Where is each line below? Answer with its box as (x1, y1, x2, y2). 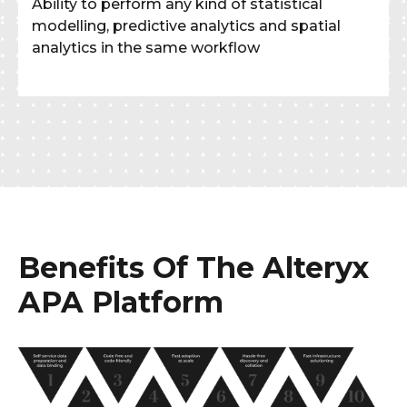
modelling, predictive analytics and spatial (32, 16, 341, 35)
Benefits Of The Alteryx (18, 249, 369, 285)
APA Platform (18, 283, 223, 320)
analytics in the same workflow (32, 38, 260, 56)
